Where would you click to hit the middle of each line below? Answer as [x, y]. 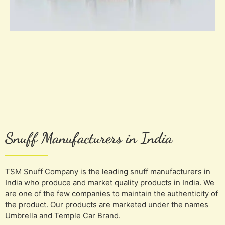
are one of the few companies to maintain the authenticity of [111, 193]
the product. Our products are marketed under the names [107, 204]
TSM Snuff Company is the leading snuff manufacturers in [108, 171]
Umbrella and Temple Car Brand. [63, 215]
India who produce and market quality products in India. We [110, 182]
